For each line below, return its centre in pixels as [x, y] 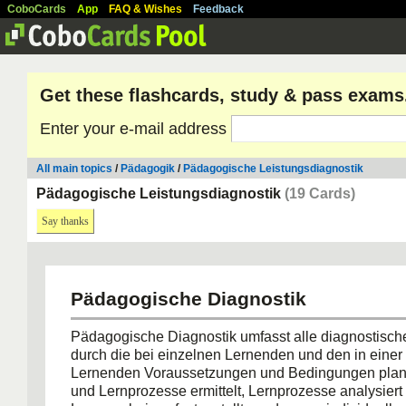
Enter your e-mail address [135, 128]
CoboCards [37, 9]
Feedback [218, 9]
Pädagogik [148, 169]
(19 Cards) [320, 193]
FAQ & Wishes [145, 9]
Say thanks [65, 221]
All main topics [74, 169]
